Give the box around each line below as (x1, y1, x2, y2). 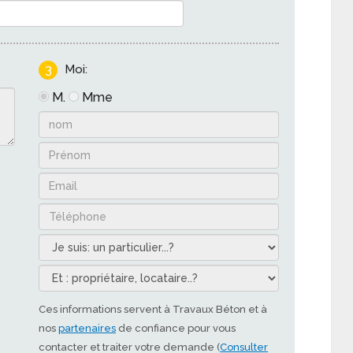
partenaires (58, 321, 116, 334)
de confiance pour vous (116, 321, 236, 334)
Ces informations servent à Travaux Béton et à (39, 303, 267, 315)
